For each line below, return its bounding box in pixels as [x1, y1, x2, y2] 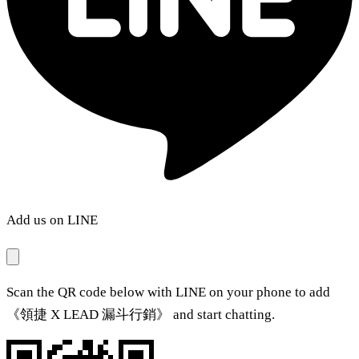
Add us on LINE [6, 212, 98, 228]
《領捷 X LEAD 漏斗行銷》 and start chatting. [6, 307, 275, 323]
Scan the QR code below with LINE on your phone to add [6, 284, 330, 301]
